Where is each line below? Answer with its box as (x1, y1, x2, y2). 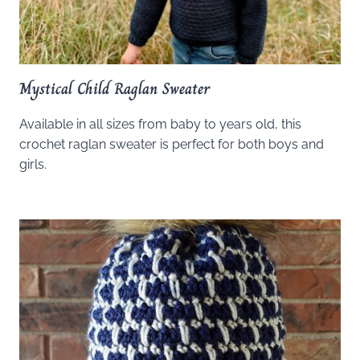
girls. (19, 157, 47, 173)
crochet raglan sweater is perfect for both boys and (19, 137, 324, 153)
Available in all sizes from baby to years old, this (19, 117, 301, 133)
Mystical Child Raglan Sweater (19, 76, 210, 102)
